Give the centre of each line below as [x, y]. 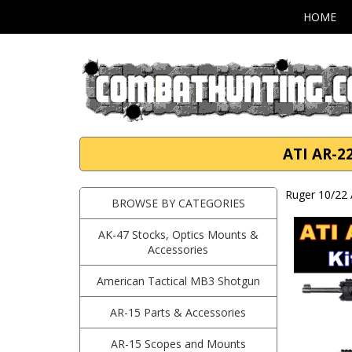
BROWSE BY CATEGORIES [178, 203]
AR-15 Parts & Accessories [178, 312]
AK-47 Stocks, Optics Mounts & [178, 235]
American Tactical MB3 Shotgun [178, 281]
